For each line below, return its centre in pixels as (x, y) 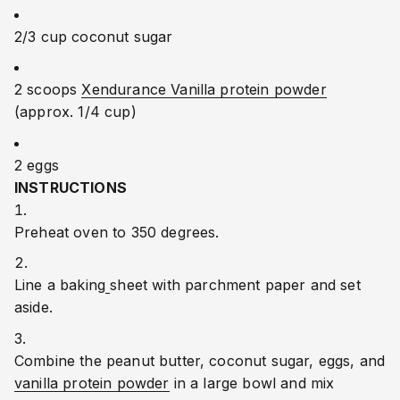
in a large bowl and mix (252, 383)
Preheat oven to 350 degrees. (117, 232)
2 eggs (37, 165)
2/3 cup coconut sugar (94, 36)
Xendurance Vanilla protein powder (204, 90)
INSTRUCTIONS (71, 187)
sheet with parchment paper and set (235, 285)
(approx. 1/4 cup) (75, 112)
